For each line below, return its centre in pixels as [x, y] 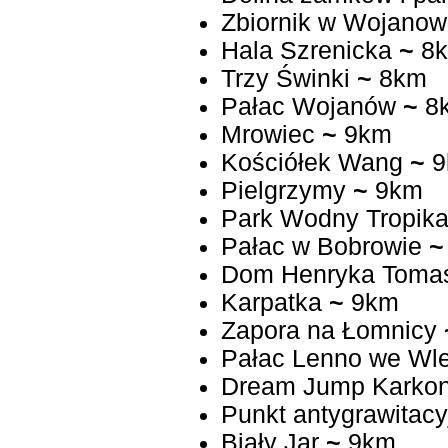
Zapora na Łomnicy [328, 331]
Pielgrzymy [283, 191]
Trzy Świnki [285, 79]
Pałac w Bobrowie [321, 247]
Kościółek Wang [311, 163]
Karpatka [271, 303]
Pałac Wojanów [308, 107]
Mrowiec [271, 135]
